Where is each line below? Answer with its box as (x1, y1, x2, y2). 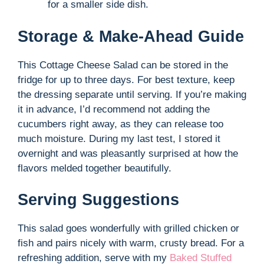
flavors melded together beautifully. (18, 162, 171, 174)
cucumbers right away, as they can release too (18, 118, 223, 130)
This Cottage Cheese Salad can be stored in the (18, 59, 228, 71)
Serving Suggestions (18, 191, 179, 209)
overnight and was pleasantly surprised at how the (18, 147, 238, 159)
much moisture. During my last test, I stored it (18, 133, 220, 144)
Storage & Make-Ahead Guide (18, 27, 244, 45)
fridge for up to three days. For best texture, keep (18, 74, 235, 85)
